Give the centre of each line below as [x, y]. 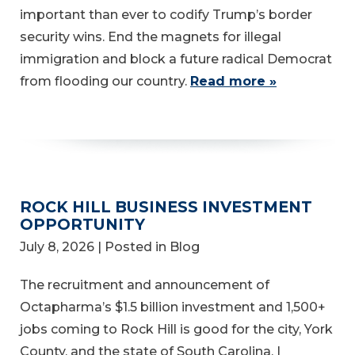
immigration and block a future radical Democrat [176, 59]
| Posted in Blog [149, 247]
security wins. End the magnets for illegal [151, 36]
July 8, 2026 [57, 247]
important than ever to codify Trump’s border [166, 14]
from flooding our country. [105, 81]
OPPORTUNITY [82, 224]
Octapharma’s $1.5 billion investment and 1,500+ [173, 307]
